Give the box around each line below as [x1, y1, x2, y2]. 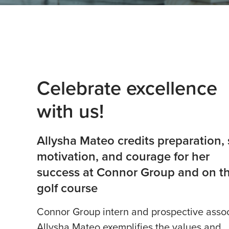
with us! [37, 97, 104, 125]
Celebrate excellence [37, 74, 217, 102]
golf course [37, 179, 98, 197]
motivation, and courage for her [37, 147, 210, 166]
